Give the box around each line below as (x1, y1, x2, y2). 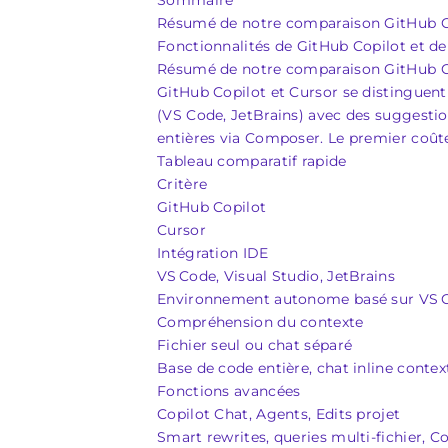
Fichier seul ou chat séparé (157, 336, 353, 354)
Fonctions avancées (157, 382, 301, 400)
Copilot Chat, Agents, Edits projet (157, 405, 401, 423)
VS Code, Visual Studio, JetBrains (157, 267, 395, 285)
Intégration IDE (157, 244, 269, 262)
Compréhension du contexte (157, 313, 364, 331)
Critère (157, 175, 208, 193)
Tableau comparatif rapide (157, 152, 347, 170)
